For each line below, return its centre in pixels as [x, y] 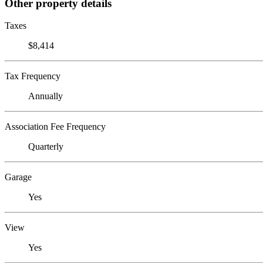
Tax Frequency [33, 76]
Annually [45, 96]
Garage [18, 177]
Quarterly [46, 147]
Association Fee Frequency [55, 127]
